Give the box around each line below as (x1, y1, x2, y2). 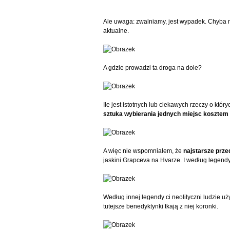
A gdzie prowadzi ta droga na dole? (103, 64, 202, 71)
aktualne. (103, 27, 129, 34)
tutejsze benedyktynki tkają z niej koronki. (103, 202, 219, 210)
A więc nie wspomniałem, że (103, 147, 184, 155)
